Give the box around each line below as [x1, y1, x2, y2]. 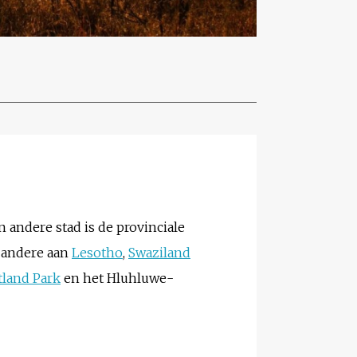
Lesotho [72, 244, 123, 261]
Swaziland [128, 244, 190, 261]
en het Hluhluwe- [61, 269, 174, 286]
